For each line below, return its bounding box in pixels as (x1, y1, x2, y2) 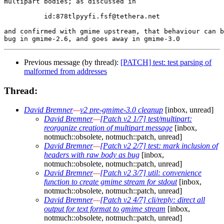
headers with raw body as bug (44, 150, 139, 159)
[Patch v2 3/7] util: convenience (100, 168, 201, 177)
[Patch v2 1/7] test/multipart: (100, 114, 192, 123)
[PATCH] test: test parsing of (120, 57, 211, 66)
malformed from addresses (24, 66, 107, 75)
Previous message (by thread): (24, 57, 120, 66)
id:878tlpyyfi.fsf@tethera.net (4, 12, 36, 20)
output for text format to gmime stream (44, 204, 165, 213)
